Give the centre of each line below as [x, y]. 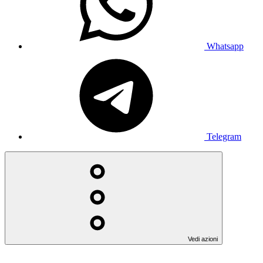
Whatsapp [225, 46]
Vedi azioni [203, 239]
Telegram [224, 136]
